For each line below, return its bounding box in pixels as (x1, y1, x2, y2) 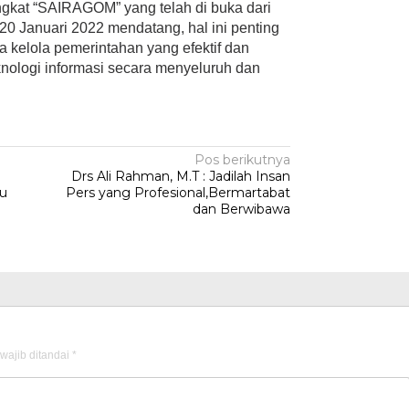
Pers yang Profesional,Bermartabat (66, 184, 291, 201)
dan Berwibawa (193, 201, 291, 217)
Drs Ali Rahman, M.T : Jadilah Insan (71, 168, 291, 184)
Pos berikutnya (194, 152, 291, 168)
